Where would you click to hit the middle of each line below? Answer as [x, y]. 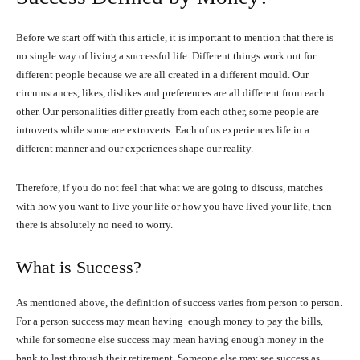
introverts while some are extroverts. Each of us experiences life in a [163, 130]
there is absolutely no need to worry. [94, 225]
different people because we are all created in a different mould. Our [162, 75]
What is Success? [79, 268]
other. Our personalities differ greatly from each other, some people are [168, 112]
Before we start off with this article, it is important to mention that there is [175, 38]
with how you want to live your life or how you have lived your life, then [174, 207]
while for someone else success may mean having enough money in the [170, 340]
